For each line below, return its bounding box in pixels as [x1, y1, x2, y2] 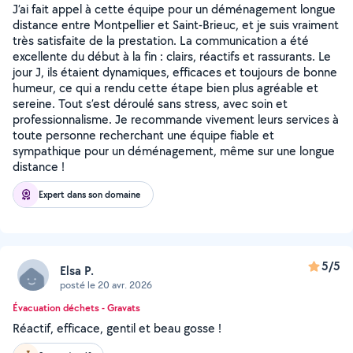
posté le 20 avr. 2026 [60, 277, 152, 292]
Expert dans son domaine [39, 188, 140, 201]
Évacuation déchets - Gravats [13, 301, 140, 314]
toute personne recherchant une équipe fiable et [13, 127, 274, 143]
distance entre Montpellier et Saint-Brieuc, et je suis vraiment [13, 17, 339, 33]
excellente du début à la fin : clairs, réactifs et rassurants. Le [13, 48, 331, 65]
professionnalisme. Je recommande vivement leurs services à [13, 111, 339, 128]
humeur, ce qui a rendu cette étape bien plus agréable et [13, 80, 318, 96]
